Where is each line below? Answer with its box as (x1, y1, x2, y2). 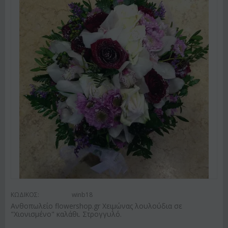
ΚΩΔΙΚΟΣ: (11, 190, 39, 199)
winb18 (72, 190, 93, 199)
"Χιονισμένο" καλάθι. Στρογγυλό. (11, 209, 122, 219)
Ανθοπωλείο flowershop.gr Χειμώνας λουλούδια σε (11, 201, 182, 211)
